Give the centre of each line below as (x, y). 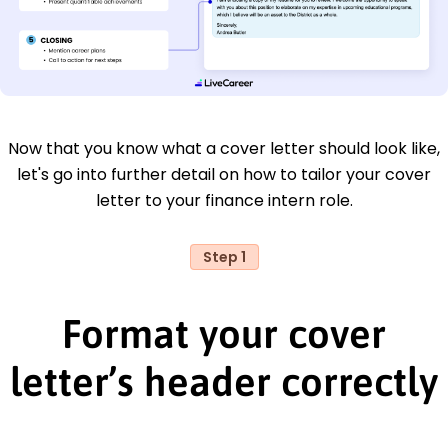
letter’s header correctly (224, 381)
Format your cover (224, 333)
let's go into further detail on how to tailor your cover (224, 174)
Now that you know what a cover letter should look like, (224, 148)
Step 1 (224, 256)
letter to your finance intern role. (224, 200)
